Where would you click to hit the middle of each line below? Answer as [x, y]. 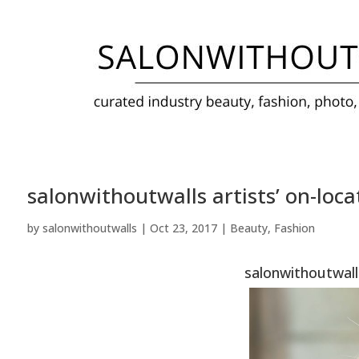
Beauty [248, 228]
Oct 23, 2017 [183, 228]
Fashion [294, 228]
